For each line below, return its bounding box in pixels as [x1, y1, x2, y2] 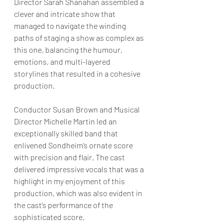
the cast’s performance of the [14, 200, 114, 210]
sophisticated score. [14, 212, 85, 222]
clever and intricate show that [14, 9, 117, 19]
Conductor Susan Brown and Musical [14, 105, 141, 114]
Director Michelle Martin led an [14, 116, 118, 126]
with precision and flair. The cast [14, 152, 126, 162]
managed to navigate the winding [14, 21, 127, 31]
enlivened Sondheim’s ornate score [14, 140, 134, 150]
